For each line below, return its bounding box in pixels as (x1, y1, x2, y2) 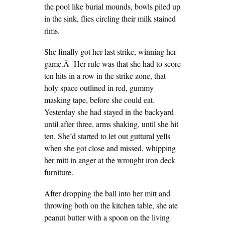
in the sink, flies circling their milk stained (44, 13, 176, 24)
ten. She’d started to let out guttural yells (44, 131, 170, 141)
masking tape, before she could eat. (44, 94, 155, 105)
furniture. (44, 167, 73, 177)
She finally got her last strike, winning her (44, 46, 176, 57)
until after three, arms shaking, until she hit (44, 119, 178, 129)
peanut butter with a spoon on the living (44, 212, 170, 222)
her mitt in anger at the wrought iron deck (44, 155, 175, 165)
